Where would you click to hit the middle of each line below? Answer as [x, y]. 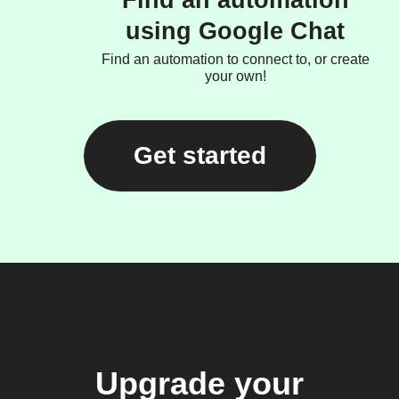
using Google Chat [235, 31]
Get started [199, 155]
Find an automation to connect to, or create [235, 59]
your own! [235, 76]
